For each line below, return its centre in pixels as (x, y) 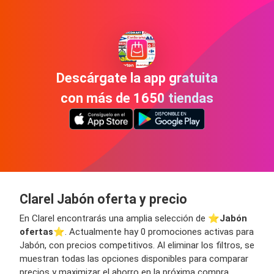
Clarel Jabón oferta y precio (103, 199)
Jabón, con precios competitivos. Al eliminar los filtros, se (137, 246)
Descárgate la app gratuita (137, 78)
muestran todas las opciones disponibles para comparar (134, 259)
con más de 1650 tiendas (137, 98)
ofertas (36, 232)
